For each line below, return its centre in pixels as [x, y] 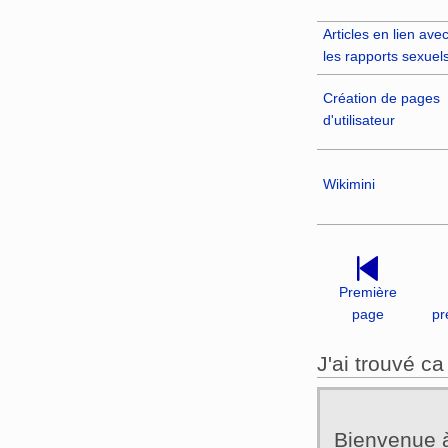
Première [367, 291]
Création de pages [381, 97]
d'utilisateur [358, 119]
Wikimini [348, 183]
